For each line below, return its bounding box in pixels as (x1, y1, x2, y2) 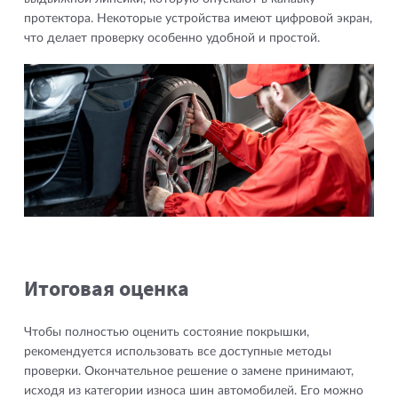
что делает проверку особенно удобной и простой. (23, 31, 320, 44)
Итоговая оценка (23, 275, 189, 303)
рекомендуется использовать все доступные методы (23, 346, 331, 359)
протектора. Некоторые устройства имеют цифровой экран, (23, 12, 372, 25)
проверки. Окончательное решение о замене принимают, (23, 365, 354, 378)
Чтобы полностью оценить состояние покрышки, (23, 326, 309, 339)
